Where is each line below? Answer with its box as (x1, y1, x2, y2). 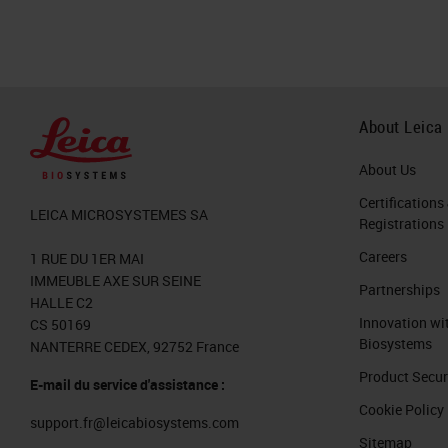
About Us (359, 159, 416, 179)
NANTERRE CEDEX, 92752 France (30, 337, 239, 356)
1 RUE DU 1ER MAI (30, 249, 144, 268)
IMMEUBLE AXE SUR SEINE (30, 271, 201, 290)
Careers (359, 246, 407, 266)
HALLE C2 (30, 293, 93, 312)
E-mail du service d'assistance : (30, 375, 225, 394)
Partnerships (359, 279, 440, 299)
